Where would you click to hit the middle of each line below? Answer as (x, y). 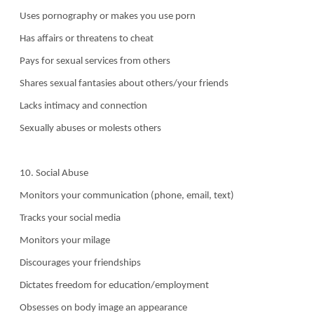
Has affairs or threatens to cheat (86, 39)
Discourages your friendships (79, 263)
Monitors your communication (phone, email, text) (126, 196)
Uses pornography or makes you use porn (107, 16)
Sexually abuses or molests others (89, 128)
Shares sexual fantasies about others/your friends (123, 83)
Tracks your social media (69, 218)
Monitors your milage (64, 240)
